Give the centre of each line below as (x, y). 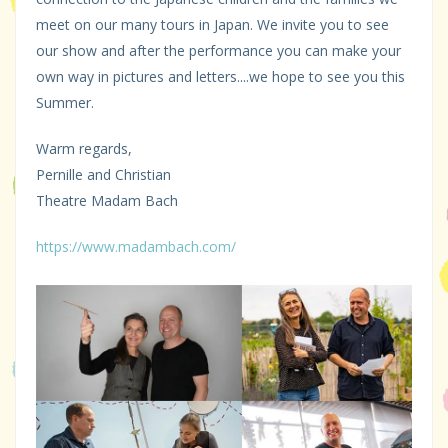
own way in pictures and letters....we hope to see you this (220, 77)
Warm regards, (84, 149)
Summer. (65, 103)
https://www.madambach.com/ (136, 247)
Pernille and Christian (103, 175)
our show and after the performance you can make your (218, 51)
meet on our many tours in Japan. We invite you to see (212, 25)
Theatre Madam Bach (107, 201)
